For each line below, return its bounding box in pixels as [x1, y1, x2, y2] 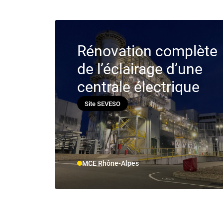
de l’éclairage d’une [77, 60, 203, 78]
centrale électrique [77, 78, 200, 96]
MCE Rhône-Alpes [82, 159, 139, 168]
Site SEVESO [85, 100, 121, 108]
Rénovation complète [77, 42, 218, 60]
